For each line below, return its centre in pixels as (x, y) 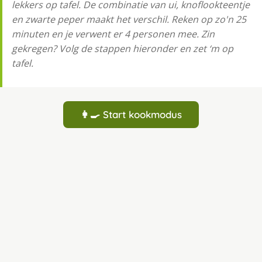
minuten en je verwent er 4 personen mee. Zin (113, 34)
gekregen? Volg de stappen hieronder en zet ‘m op (123, 49)
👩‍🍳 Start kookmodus (131, 115)
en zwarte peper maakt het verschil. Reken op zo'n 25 (129, 20)
